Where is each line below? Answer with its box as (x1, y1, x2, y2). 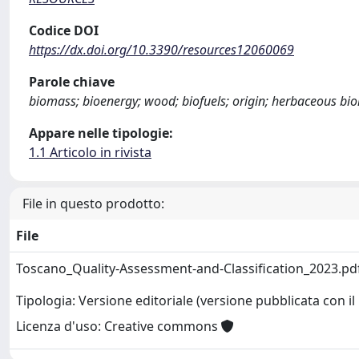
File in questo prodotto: (22, 194, 164, 212)
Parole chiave (29, 72, 115, 91)
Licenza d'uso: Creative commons (16, 317, 221, 336)
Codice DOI (29, 21, 99, 39)
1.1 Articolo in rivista (29, 143, 151, 161)
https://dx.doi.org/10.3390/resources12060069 (29, 40, 294, 58)
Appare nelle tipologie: (29, 123, 173, 142)
